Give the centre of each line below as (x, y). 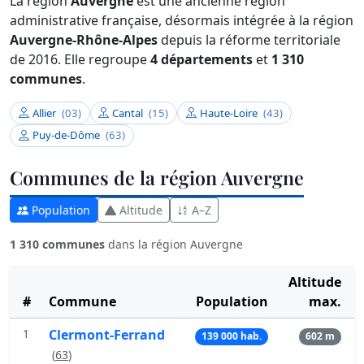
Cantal (129, 113)
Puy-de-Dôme (67, 135)
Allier (45, 113)
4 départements (201, 60)
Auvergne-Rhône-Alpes (84, 40)
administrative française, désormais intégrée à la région (182, 21)
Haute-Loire (230, 113)
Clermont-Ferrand (107, 335)
